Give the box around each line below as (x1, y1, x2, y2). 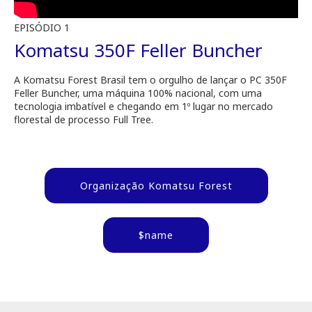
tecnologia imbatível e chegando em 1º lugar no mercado (14, 100, 273, 114)
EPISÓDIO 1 (14, 21, 70, 35)
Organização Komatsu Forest (79, 179, 233, 193)
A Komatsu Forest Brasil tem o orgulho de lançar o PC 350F (14, 73, 287, 87)
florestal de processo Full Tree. (14, 113, 153, 127)
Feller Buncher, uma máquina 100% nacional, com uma (14, 86, 262, 100)
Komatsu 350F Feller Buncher (14, 38, 263, 63)
